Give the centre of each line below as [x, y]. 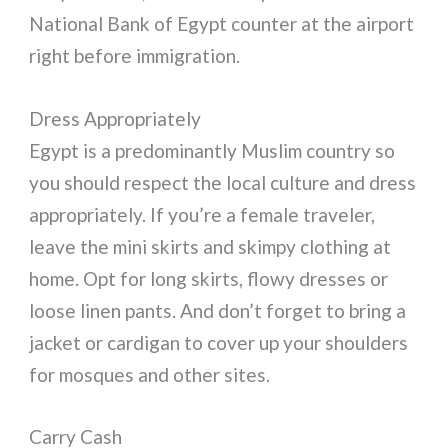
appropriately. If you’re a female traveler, [202, 214]
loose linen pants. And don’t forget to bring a [218, 310]
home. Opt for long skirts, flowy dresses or [209, 278]
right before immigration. [135, 56]
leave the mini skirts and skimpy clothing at [210, 246]
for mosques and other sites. [150, 374]
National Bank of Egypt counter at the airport [222, 24]
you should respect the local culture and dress [223, 182]
